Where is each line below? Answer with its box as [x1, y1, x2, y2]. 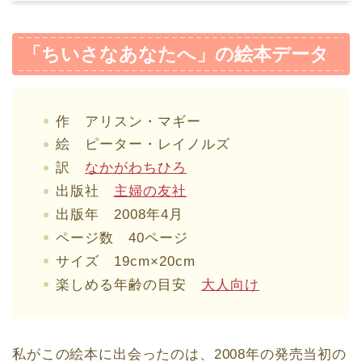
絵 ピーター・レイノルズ [56, 137, 230, 153]
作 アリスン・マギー [56, 113, 201, 129]
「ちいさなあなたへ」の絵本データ [23, 43, 329, 65]
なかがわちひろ [85, 160, 187, 176]
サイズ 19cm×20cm [56, 253, 196, 269]
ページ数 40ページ [56, 229, 188, 246]
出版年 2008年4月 [56, 207, 183, 223]
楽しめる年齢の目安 [56, 276, 201, 293]
